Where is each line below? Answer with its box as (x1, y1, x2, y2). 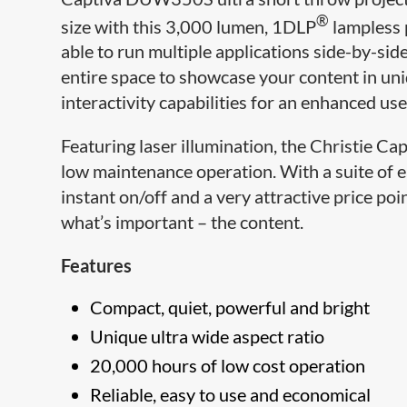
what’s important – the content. (61, 211, 304, 233)
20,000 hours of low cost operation (90, 354, 366, 377)
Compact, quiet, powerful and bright (90, 296, 371, 319)
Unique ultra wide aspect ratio (90, 325, 325, 348)
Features (61, 254, 133, 277)
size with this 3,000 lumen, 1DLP (61, 15, 317, 37)
